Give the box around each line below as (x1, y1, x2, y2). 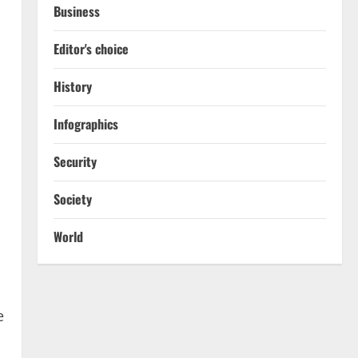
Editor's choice (53, 38, 129, 58)
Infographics (53, 113, 118, 133)
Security (53, 151, 97, 171)
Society (53, 189, 92, 209)
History (53, 76, 92, 96)
